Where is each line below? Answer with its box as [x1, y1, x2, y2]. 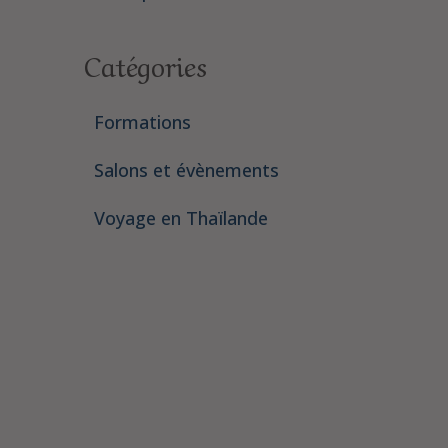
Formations [93, 110, 191, 134]
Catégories [83, 44, 207, 84]
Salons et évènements [93, 158, 279, 182]
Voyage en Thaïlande [93, 206, 268, 230]
